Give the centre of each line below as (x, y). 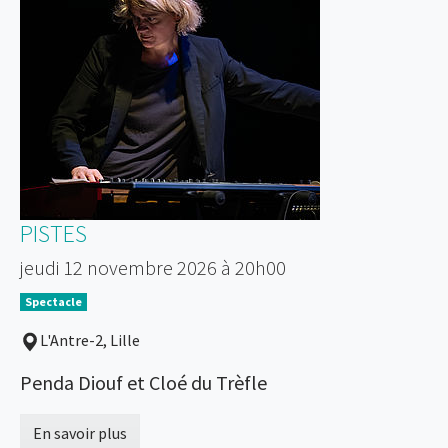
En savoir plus (80, 432)
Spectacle (53, 301)
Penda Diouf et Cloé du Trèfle (143, 382)
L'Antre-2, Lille (90, 339)
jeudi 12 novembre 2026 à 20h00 (153, 267)
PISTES (53, 233)
